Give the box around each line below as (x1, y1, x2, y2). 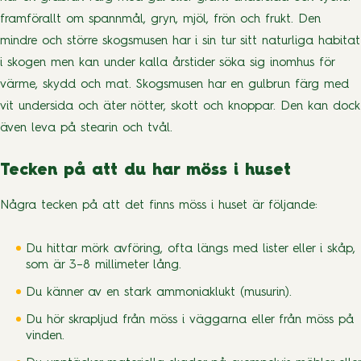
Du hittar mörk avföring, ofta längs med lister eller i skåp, (26, 243, 355, 256)
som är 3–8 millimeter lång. (26, 259, 181, 272)
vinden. (26, 330, 64, 343)
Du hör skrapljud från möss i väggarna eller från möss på (26, 314, 354, 327)
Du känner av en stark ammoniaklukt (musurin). (26, 287, 292, 300)
